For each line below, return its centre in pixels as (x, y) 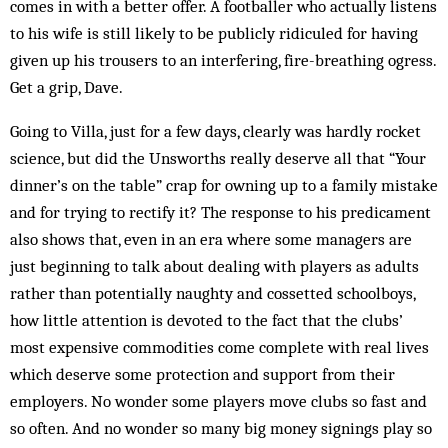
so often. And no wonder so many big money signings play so (221, 428)
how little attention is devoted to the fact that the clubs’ (206, 320)
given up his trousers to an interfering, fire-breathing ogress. (223, 60)
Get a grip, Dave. (66, 87)
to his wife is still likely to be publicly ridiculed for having (214, 33)
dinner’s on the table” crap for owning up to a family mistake (224, 185)
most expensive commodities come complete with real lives (219, 347)
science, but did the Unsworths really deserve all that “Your (218, 158)
